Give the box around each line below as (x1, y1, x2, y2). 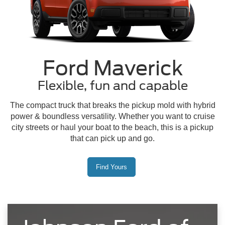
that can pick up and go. (70, 134, 155, 143)
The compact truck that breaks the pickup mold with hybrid (10, 101, 215, 110)
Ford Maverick (42, 56, 183, 80)
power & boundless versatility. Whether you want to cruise (10, 112, 215, 121)
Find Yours (95, 163, 127, 171)
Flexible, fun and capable (37, 78, 188, 93)
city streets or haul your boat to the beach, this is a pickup (12, 123, 213, 132)
